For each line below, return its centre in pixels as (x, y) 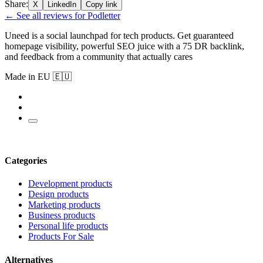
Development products (70, 184)
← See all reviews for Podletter (63, 15)
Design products (58, 194)
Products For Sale (61, 237)
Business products (62, 215)
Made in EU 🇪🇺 (38, 76)
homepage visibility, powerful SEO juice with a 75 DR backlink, (124, 46)
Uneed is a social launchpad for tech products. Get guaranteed (119, 35)
